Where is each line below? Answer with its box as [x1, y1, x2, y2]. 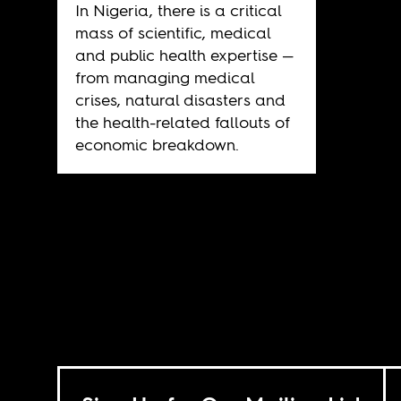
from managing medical [74, 65, 254, 89]
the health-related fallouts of [74, 110, 290, 133]
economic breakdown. [74, 132, 239, 156]
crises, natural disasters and [74, 88, 286, 111]
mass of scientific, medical [74, 21, 270, 44]
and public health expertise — [74, 43, 294, 66]
